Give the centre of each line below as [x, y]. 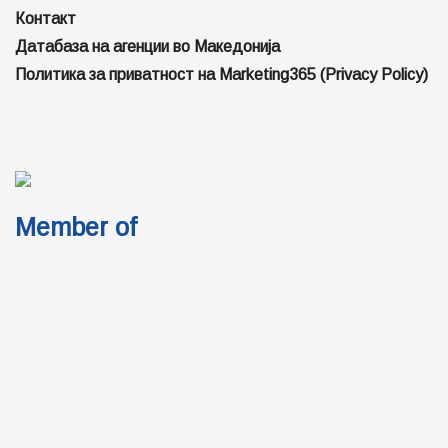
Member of [76, 226]
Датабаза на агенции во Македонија [147, 46]
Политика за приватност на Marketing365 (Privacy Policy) [221, 74]
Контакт [45, 18]
